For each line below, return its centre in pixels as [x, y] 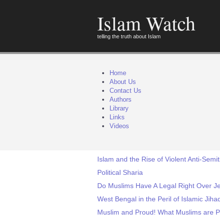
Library [119, 108]
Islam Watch [146, 23]
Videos [119, 126]
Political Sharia [120, 172]
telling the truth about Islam [129, 36]
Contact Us [125, 91]
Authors [121, 99]
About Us [123, 82]
